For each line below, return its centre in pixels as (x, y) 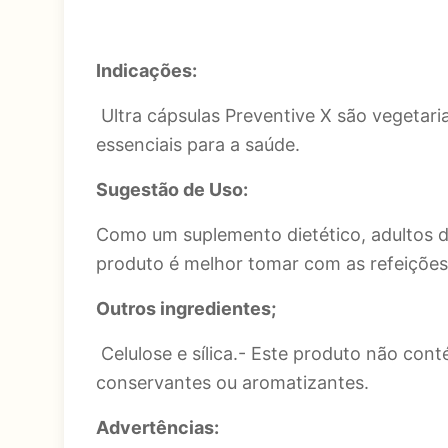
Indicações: (146, 70)
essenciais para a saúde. (198, 144)
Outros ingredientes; (186, 308)
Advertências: (157, 427)
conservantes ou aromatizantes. (232, 382)
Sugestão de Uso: (172, 189)
